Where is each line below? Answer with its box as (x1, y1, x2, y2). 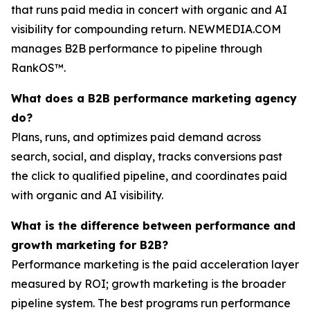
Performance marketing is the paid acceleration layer (11, 257, 299, 271)
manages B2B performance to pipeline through (11, 41, 262, 55)
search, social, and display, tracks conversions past (11, 149, 282, 163)
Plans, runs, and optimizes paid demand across (11, 129, 261, 144)
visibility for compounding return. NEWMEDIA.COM (11, 21, 281, 36)
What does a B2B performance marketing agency (11, 91, 297, 105)
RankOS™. (11, 60, 66, 75)
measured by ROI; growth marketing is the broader (11, 276, 286, 291)
